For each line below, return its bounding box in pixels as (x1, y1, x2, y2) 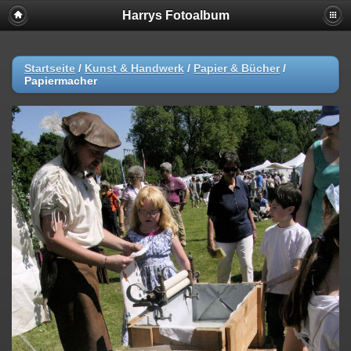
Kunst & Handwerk (85, 62, 184, 74)
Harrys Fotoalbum (121, 9, 230, 22)
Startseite (24, 62, 75, 74)
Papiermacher (24, 74, 97, 87)
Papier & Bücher (194, 62, 280, 74)
